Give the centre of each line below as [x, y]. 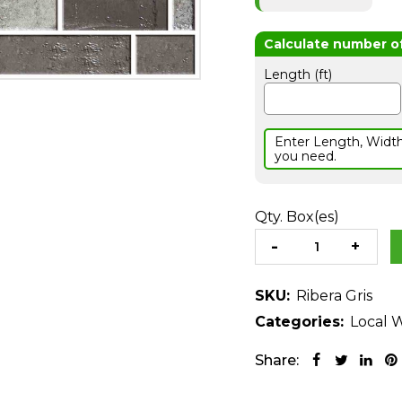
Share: [277, 360]
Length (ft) [298, 74]
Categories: [299, 322]
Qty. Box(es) [297, 217]
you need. [306, 156]
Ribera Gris [334, 296]
